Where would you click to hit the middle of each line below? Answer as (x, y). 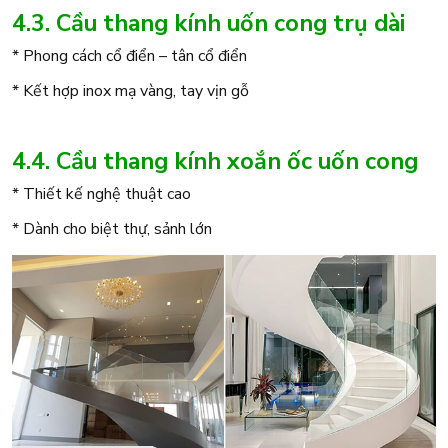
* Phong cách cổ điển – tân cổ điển (129, 56)
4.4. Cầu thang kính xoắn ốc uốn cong (215, 161)
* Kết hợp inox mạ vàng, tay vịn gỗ (130, 91)
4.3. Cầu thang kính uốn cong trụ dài (208, 23)
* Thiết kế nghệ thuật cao (101, 194)
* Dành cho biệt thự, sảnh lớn (112, 229)
